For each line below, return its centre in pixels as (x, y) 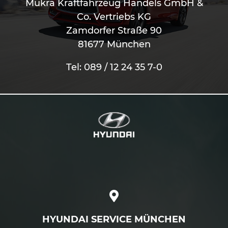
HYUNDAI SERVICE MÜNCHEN (114, 220)
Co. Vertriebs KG (114, 17)
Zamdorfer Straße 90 (114, 30)
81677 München (114, 44)
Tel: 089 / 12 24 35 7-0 (114, 67)
